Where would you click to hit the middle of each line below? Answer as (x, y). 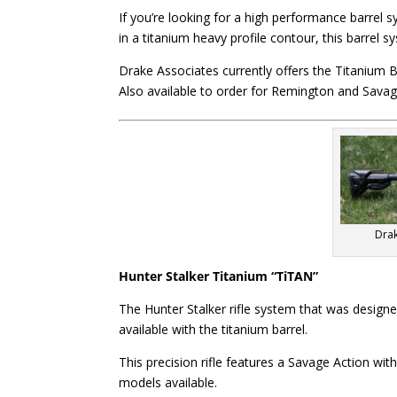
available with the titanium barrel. (214, 329)
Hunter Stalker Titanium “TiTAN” (221, 276)
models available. (168, 382)
